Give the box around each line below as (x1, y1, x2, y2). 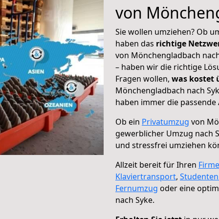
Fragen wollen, (115, 73, 172, 84)
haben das (115, 38, 156, 49)
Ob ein (115, 116, 142, 127)
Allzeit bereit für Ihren (115, 159, 198, 170)
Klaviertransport (115, 171, 176, 182)
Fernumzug (115, 183, 158, 194)
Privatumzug (142, 116, 189, 127)
